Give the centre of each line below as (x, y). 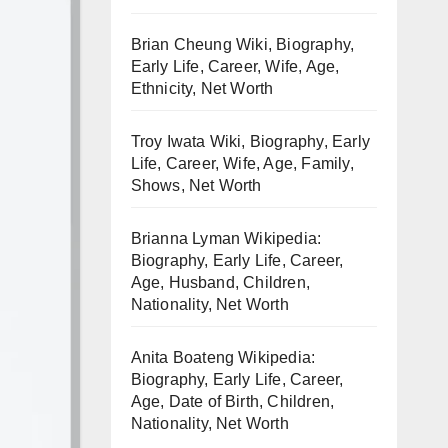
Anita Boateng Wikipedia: (223, 357)
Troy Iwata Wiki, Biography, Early (250, 141)
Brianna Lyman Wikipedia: (226, 238)
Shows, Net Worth (196, 185)
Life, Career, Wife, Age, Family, (242, 163)
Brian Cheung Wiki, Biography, (242, 44)
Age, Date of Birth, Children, (232, 401)
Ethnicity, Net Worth (202, 88)
